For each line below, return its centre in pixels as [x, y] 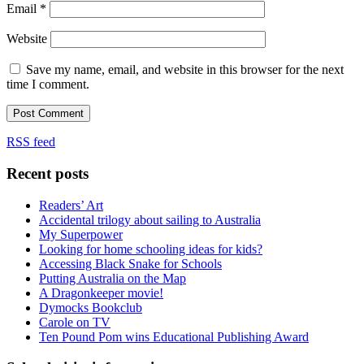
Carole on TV [75, 322]
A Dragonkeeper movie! [101, 292]
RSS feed [31, 142]
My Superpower [81, 234]
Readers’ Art [71, 205]
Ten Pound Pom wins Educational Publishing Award [174, 336]
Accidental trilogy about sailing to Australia [150, 219]
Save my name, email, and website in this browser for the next [185, 70]
